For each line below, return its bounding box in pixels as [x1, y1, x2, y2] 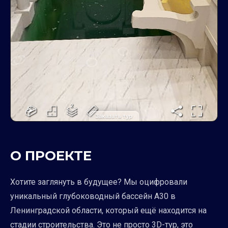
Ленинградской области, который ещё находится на [10, 205, 207, 215]
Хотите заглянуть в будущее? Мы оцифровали [10, 177, 187, 187]
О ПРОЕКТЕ [10, 147, 92, 164]
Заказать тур [95, 112, 133, 120]
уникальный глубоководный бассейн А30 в [10, 191, 176, 201]
